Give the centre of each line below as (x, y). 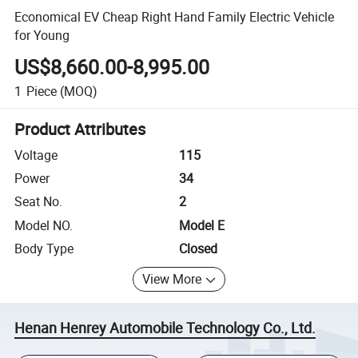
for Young (42, 35)
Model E (202, 225)
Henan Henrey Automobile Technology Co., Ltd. (165, 328)
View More (172, 279)
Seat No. (39, 202)
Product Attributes (80, 129)
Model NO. (44, 225)
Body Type (44, 249)
